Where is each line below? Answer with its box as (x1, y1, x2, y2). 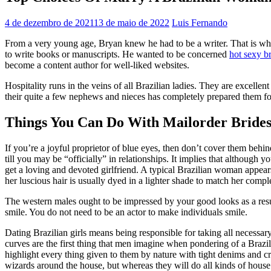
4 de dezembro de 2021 (5, 17, 94, 28)
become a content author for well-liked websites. (5, 59, 189, 70)
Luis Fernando (172, 17, 227, 28)
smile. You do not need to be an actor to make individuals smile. (5, 206, 247, 217)
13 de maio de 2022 (94, 17, 169, 28)
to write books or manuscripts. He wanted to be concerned (5, 48, 229, 59)
